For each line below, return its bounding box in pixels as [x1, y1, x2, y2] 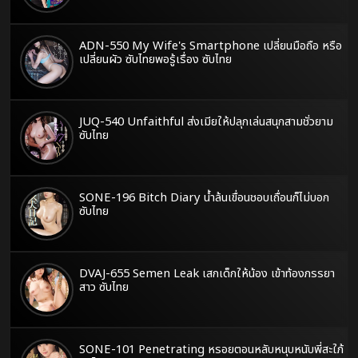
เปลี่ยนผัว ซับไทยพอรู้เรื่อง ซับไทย [79, 50, 232, 69]
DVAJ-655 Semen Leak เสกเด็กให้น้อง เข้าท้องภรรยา [79, 265, 335, 283]
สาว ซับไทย [79, 278, 129, 296]
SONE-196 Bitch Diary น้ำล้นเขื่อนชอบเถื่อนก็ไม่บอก [79, 189, 329, 207]
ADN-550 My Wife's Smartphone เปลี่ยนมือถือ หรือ [79, 37, 342, 55]
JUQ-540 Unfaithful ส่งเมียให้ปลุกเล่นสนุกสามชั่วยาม [79, 113, 333, 131]
